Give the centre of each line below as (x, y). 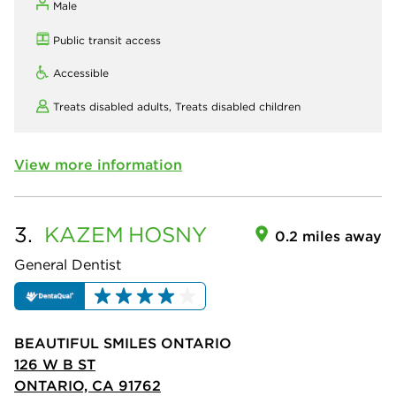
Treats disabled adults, (114, 106)
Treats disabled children (238, 106)
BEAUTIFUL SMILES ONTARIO (123, 343)
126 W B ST (55, 364)
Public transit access (107, 40)
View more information (98, 164)
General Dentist (68, 264)
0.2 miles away (328, 236)
